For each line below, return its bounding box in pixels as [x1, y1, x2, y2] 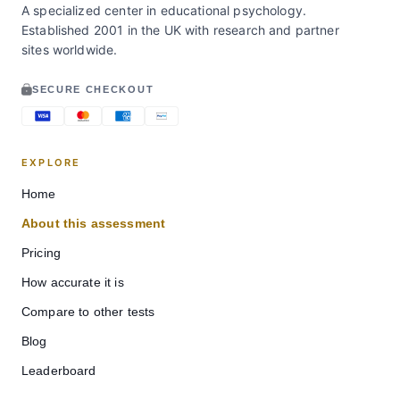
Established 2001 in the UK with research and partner [21, 21, 339, 37]
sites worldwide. [21, 41, 118, 57]
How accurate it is [21, 274, 124, 289]
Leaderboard [21, 362, 96, 378]
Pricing [21, 245, 62, 260]
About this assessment [21, 215, 166, 230]
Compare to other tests [21, 304, 155, 319]
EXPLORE [21, 155, 81, 169]
